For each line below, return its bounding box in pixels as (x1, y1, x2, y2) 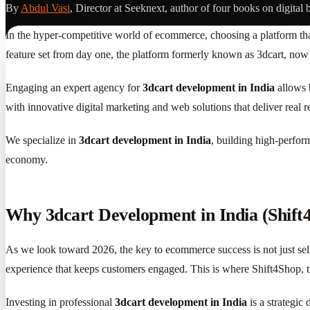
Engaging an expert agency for (6, 81, 143, 93)
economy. (6, 153, 48, 165)
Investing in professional (6, 296, 115, 309)
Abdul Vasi (21, 1, 70, 14)
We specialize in (6, 134, 79, 146)
